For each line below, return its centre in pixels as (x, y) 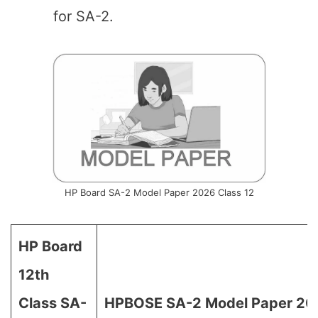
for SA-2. (83, 16)
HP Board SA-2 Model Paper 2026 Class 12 (159, 192)
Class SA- (53, 303)
